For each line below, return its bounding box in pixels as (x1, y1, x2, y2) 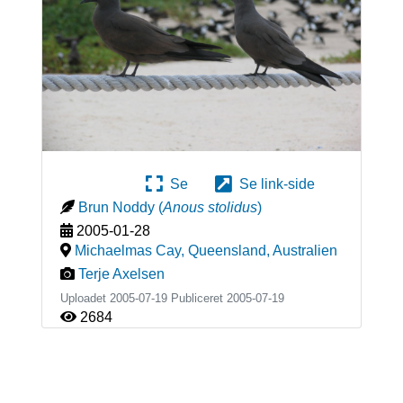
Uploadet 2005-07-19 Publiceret (59, 291, 227, 306)
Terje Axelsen (77, 266, 165, 282)
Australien (272, 243, 337, 259)
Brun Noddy (77, 200, 155, 216)
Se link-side (232, 176, 315, 193)
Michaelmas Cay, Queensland (74, 243, 266, 259)
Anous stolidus (162, 200, 257, 216)
